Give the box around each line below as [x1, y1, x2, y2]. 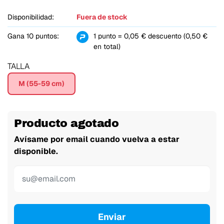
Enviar [98, 211, 126, 223]
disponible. [14, 145, 58, 156]
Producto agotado [14, 117, 118, 130]
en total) [93, 42, 120, 51]
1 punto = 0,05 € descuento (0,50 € [93, 31, 207, 41]
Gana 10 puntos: [7, 31, 59, 41]
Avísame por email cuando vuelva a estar [14, 133, 180, 144]
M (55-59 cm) [18, 78, 64, 88]
